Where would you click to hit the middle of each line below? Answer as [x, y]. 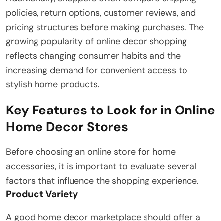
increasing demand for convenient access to [97, 70]
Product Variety [42, 194]
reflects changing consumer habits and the [93, 56]
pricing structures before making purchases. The [105, 27]
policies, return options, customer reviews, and [101, 13]
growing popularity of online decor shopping [96, 42]
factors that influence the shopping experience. [102, 181]
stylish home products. [53, 85]
